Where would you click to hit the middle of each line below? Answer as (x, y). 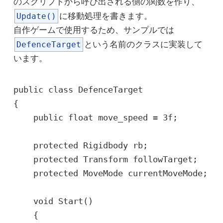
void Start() (53, 201)
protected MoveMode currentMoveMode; (110, 173)
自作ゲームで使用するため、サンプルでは (94, 30)
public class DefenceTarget (78, 89)
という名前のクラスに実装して (143, 44)
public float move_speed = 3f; (95, 117)
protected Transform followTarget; (105, 159)
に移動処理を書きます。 (106, 16)
